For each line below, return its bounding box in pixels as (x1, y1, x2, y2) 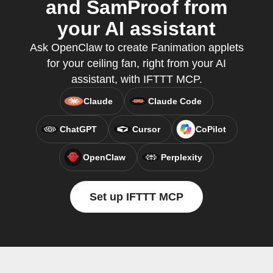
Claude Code (148, 96, 202, 106)
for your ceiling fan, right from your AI (47, 57, 226, 69)
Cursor (132, 124, 160, 134)
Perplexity (161, 152, 202, 162)
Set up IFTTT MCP (90, 191, 183, 203)
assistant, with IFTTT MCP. (71, 73, 202, 85)
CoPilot (195, 124, 226, 134)
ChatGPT (59, 124, 97, 134)
